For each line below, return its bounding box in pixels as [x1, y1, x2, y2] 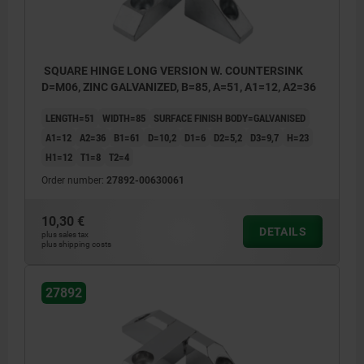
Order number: [41, 174, 106, 186]
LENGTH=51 [45, 110, 94, 125]
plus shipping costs [41, 239, 111, 249]
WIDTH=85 [102, 110, 145, 125]
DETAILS [259, 224, 306, 238]
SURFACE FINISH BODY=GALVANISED [154, 110, 305, 125]
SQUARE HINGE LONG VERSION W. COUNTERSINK [41, 63, 303, 77]
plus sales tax [41, 229, 89, 239]
